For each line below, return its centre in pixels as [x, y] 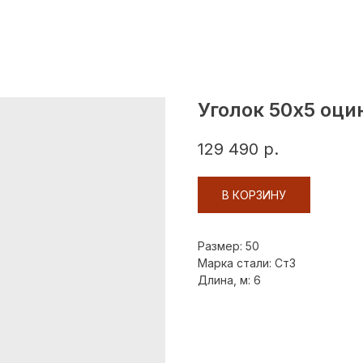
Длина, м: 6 [229, 280]
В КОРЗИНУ [254, 195]
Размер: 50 [228, 246]
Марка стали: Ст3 [247, 263]
